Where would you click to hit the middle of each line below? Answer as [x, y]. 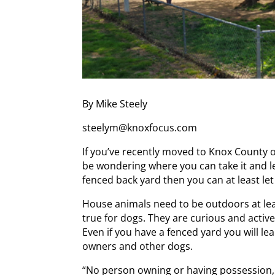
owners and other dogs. [138, 246]
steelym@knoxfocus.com [140, 127]
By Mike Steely [115, 103]
